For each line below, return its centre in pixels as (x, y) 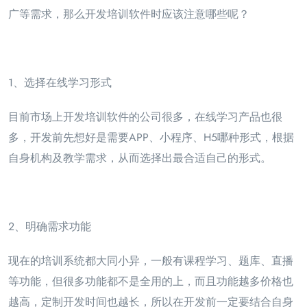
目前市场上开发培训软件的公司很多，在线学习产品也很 (145, 117)
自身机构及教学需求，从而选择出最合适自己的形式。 (140, 158)
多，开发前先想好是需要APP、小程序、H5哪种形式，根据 (151, 138)
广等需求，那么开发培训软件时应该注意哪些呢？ (129, 14)
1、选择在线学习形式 (60, 83)
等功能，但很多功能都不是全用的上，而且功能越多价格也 (151, 282)
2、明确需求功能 (50, 227)
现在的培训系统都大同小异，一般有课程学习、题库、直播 (151, 261)
